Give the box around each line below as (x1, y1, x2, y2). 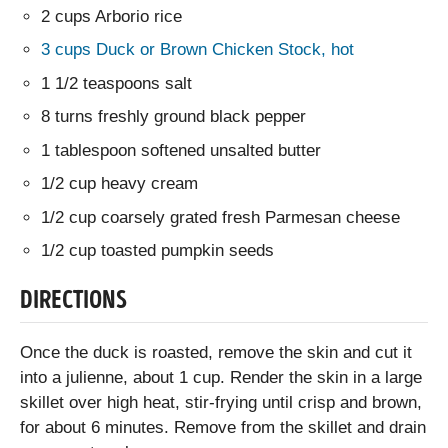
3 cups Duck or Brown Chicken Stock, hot (41, 40, 355, 60)
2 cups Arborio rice (41, 6, 183, 26)
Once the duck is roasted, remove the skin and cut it (20, 342, 412, 362)
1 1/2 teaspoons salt (41, 73, 193, 93)
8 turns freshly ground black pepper (41, 107, 307, 127)
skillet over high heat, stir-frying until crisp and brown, (20, 392, 422, 412)
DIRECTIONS (20, 289, 127, 316)
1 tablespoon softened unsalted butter (41, 140, 322, 160)
